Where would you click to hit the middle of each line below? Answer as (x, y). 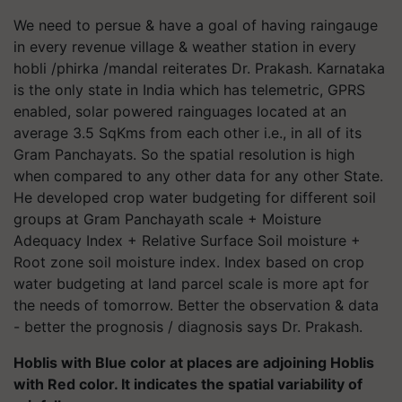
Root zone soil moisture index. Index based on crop (189, 262)
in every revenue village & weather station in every (185, 47)
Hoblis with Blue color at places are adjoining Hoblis (194, 363)
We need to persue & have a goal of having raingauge (196, 25)
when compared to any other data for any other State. (198, 176)
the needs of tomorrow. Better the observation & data (196, 305)
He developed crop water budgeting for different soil (195, 197)
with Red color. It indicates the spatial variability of (188, 384)
